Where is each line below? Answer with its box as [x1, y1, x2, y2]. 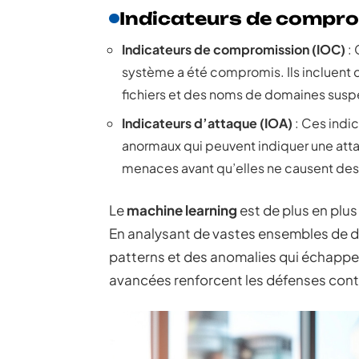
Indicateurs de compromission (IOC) [122, 41, 345, 58]
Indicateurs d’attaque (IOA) [122, 115, 292, 131]
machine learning [127, 201, 237, 219]
